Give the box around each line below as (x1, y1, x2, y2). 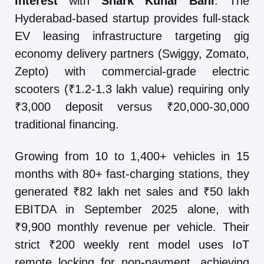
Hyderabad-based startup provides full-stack (15, 11, 249, 25)
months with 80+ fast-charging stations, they (15, 167, 249, 180)
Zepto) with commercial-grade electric (15, 64, 249, 78)
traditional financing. (15, 117, 119, 131)
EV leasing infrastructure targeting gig (15, 29, 249, 42)
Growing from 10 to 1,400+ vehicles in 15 (15, 149, 249, 163)
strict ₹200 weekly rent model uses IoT (15, 237, 249, 251)
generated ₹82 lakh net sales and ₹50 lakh (15, 184, 249, 198)
